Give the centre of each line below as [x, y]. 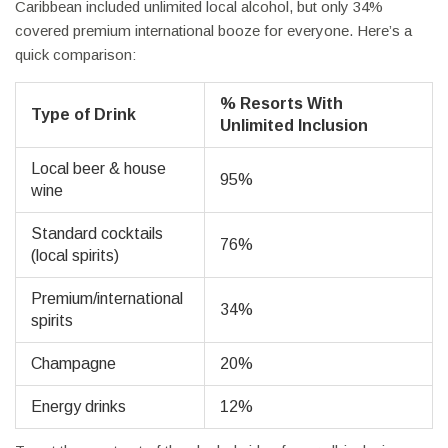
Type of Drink [83, 115]
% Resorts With [281, 104]
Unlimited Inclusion [294, 126]
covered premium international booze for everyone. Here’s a [213, 31]
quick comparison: [75, 55]
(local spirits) [75, 256]
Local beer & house [98, 169]
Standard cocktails [97, 234]
